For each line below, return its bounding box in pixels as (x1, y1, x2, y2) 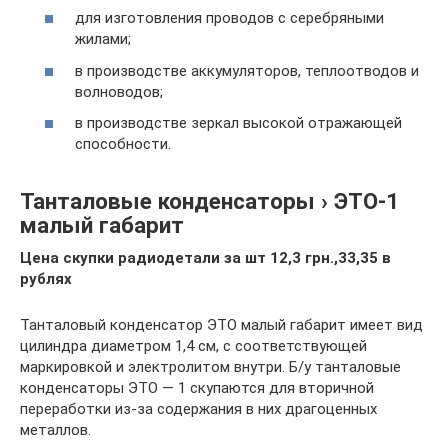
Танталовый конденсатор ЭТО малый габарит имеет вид (20, 316, 423, 335)
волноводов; (75, 82, 163, 101)
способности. (75, 135, 171, 154)
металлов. (20, 421, 91, 440)
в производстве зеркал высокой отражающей (75, 114, 402, 133)
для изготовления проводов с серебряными (75, 9, 384, 28)
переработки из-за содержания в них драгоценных (20, 400, 377, 419)
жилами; (75, 30, 131, 49)
